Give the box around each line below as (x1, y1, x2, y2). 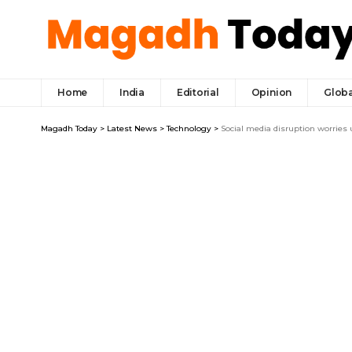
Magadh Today (41, 123, 97, 134)
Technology (167, 123, 211, 134)
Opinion (251, 86, 292, 98)
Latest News (107, 123, 157, 134)
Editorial (176, 86, 219, 98)
